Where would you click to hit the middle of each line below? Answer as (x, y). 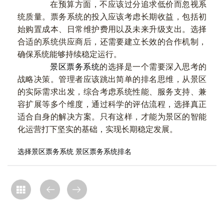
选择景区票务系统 (45, 151)
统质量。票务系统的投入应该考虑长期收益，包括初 (112, 17)
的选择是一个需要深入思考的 (153, 67)
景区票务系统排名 (103, 151)
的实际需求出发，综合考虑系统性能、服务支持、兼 (112, 92)
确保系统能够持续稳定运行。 (69, 54)
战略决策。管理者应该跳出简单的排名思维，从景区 (112, 79)
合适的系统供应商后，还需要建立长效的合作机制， (112, 42)
